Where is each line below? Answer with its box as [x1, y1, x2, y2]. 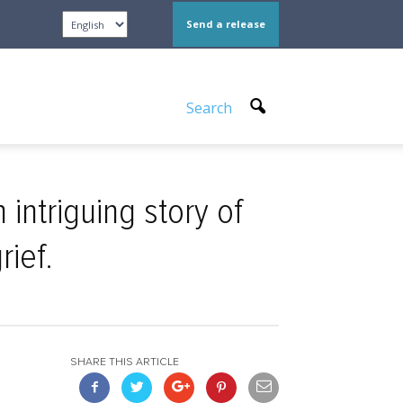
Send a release [186, 17, 265, 31]
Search [186, 98, 236, 118]
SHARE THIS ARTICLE [70, 357, 179, 368]
